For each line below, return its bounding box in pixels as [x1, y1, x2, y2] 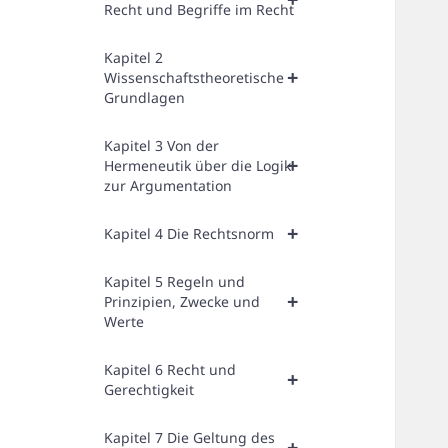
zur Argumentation [104, 176, 233, 196]
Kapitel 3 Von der [104, 136, 220, 156]
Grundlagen [104, 88, 186, 108]
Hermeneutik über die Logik [104, 156, 292, 176]
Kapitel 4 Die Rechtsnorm [104, 224, 275, 244]
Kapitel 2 [104, 48, 164, 68]
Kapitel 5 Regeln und [104, 272, 246, 292]
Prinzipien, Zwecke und [104, 292, 261, 312]
